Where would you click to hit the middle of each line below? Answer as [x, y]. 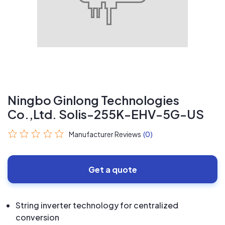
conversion [37, 217]
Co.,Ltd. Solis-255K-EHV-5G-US [106, 114]
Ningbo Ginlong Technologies [93, 100]
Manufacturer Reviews [105, 134]
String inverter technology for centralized [97, 205]
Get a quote [113, 169]
